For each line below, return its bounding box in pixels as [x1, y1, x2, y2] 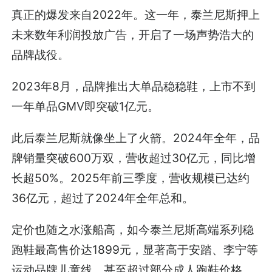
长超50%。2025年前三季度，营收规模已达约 [12, 170, 250, 185]
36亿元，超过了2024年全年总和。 [12, 190, 194, 205]
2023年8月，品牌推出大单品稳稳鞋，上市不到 [12, 78, 256, 93]
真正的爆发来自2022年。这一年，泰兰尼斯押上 [12, 7, 260, 22]
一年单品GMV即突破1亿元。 [12, 98, 160, 114]
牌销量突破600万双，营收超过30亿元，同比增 [12, 150, 256, 165]
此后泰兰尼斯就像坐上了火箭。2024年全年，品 [12, 130, 260, 145]
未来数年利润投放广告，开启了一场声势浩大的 [12, 27, 254, 42]
